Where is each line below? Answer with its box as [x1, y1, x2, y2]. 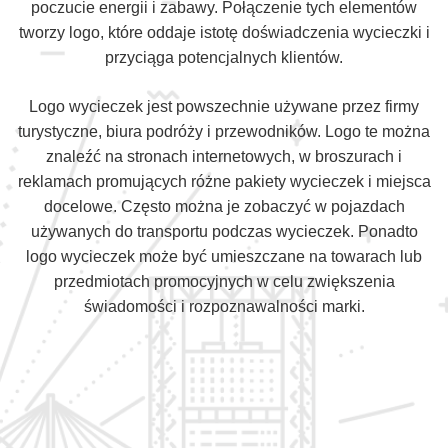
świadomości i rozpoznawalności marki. [83, 298, 365, 315]
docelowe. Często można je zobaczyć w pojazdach [43, 198, 405, 215]
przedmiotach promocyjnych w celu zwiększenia [53, 273, 395, 290]
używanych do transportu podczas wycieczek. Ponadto [30, 223, 418, 240]
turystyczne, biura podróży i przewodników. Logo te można [18, 123, 430, 140]
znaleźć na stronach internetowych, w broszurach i [46, 148, 402, 165]
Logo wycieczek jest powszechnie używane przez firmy [29, 98, 419, 115]
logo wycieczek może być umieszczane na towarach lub [26, 248, 422, 265]
